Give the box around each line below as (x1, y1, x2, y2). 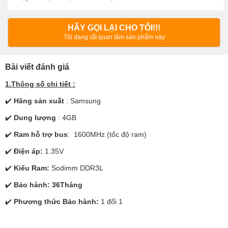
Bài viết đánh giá (5, 62, 69, 71)
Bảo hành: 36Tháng (14, 180, 82, 189)
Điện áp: (12, 147, 45, 155)
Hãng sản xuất (14, 96, 64, 105)
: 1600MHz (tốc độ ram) (68, 130, 147, 138)
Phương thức (14, 197, 61, 206)
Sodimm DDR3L (51, 163, 103, 172)
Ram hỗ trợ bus (14, 130, 68, 138)
